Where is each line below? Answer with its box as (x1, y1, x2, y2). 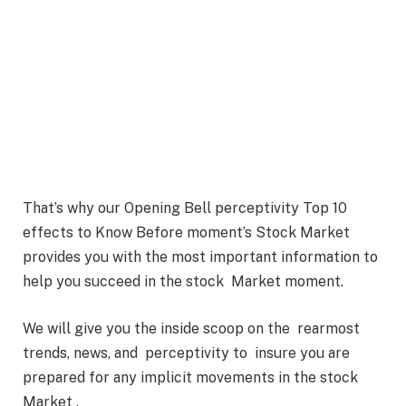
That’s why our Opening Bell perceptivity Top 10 (23, 199, 347, 217)
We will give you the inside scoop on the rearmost (23, 319, 360, 337)
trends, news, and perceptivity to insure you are (23, 343, 350, 362)
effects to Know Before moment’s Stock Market (23, 224, 350, 242)
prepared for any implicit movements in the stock (23, 368, 362, 386)
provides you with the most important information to (23, 248, 378, 266)
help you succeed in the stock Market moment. (23, 273, 343, 291)
